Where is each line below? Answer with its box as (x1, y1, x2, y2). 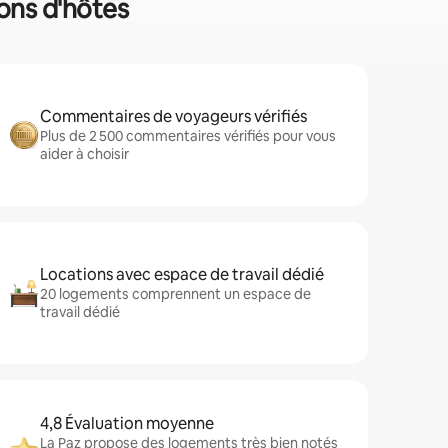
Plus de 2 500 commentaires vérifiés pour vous (40, 127, 336, 145)
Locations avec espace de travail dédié (40, 264, 324, 285)
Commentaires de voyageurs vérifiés (40, 106, 307, 127)
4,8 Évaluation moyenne (40, 413, 214, 434)
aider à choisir (40, 145, 129, 163)
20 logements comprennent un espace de (40, 285, 311, 303)
